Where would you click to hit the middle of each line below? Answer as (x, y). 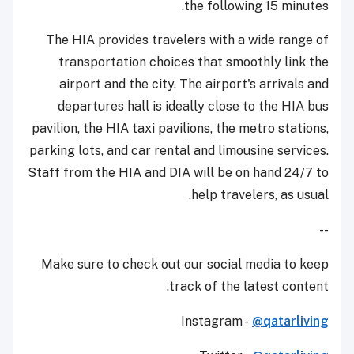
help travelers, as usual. (260, 195)
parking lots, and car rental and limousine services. (179, 151)
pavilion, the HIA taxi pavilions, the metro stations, (180, 129)
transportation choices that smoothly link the (194, 62)
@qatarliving (290, 322)
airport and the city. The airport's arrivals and (194, 85)
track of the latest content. (249, 287)
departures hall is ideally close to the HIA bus (193, 107)
